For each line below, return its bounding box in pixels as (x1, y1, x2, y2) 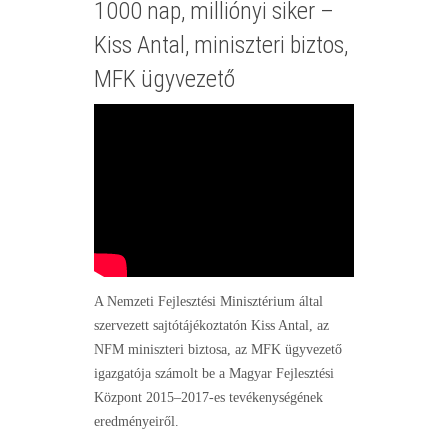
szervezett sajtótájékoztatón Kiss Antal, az (94, 318, 329, 334)
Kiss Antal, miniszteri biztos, (94, 30, 348, 59)
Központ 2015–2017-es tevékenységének (94, 390, 323, 406)
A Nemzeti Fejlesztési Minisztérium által (94, 294, 323, 310)
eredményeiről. (94, 414, 179, 430)
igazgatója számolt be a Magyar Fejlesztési (94, 366, 334, 382)
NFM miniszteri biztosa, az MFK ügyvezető (94, 342, 342, 358)
